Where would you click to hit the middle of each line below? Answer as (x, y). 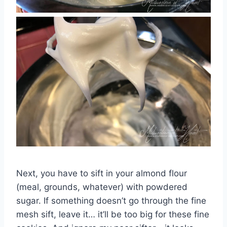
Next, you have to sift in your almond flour (102, 174)
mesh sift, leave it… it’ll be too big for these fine (113, 215)
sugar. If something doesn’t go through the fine (111, 201)
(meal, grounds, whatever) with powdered (102, 187)
